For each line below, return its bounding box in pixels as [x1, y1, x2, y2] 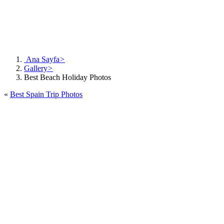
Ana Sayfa [24, 54, 59, 63]
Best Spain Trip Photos [10, 89, 82, 98]
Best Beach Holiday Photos [24, 72, 111, 81]
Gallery [24, 63, 47, 72]
